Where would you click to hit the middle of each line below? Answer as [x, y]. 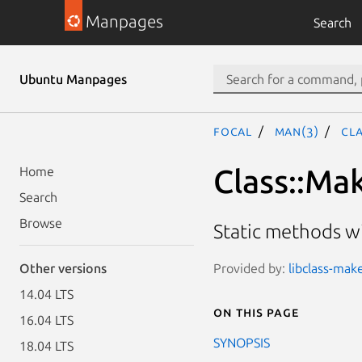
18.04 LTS [46, 346]
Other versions [63, 268]
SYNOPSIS [242, 342]
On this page [256, 311]
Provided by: [251, 268]
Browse [41, 223]
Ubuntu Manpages [73, 79]
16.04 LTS [46, 320]
